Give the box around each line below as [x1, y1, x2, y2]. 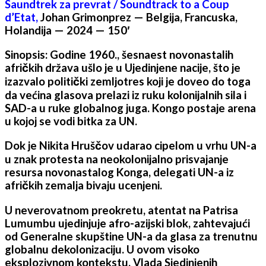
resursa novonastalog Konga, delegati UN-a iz [5, 166, 234, 179]
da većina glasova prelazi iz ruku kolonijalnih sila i [5, 88, 246, 102]
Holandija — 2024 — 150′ [5, 23, 130, 37]
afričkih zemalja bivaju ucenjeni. [5, 179, 164, 192]
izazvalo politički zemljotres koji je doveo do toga [5, 75, 251, 88]
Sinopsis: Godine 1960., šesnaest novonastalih [5, 48, 233, 62]
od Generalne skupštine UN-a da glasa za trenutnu [5, 229, 258, 243]
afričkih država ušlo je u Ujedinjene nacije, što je [5, 61, 240, 75]
